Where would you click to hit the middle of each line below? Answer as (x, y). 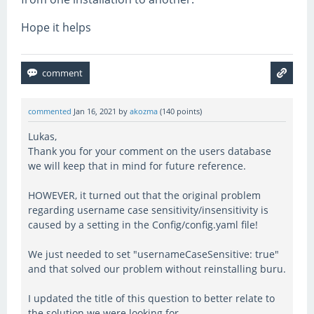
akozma (144, 111)
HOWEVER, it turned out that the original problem (144, 196)
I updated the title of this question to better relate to (151, 299)
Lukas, (42, 137)
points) (188, 111)
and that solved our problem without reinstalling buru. (157, 269)
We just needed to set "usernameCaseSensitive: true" (153, 254)
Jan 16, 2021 (95, 111)
